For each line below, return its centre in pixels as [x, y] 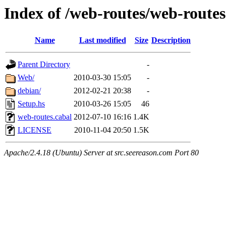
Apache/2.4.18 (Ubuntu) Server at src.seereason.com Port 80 [101, 153]
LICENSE [35, 130]
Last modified [102, 40]
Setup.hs [31, 104]
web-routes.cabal [45, 117]
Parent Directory [44, 65]
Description [171, 40]
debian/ [29, 91]
